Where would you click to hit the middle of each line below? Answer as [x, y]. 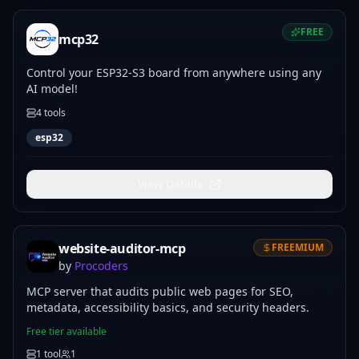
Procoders [101, 266]
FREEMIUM [298, 247]
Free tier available [67, 331]
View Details [170, 184]
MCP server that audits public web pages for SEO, [160, 291]
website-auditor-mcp [122, 248]
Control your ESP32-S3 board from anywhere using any [174, 73]
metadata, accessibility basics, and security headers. [168, 307]
